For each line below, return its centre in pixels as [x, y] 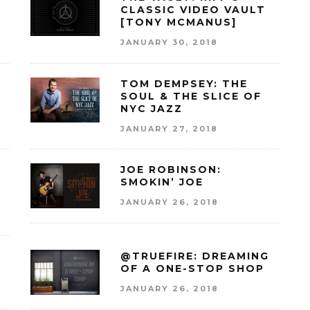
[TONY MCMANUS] [179, 22]
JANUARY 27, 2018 [169, 128]
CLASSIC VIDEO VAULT [193, 10]
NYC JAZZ [152, 108]
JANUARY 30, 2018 [169, 42]
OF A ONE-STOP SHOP [192, 268]
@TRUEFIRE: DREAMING [195, 256]
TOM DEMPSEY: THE [184, 83]
